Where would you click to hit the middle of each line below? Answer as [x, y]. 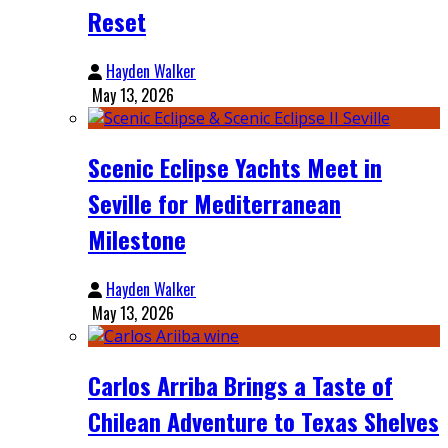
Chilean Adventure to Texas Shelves [263, 421]
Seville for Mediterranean [214, 203]
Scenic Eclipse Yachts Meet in [235, 167]
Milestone [137, 239]
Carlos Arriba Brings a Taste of [240, 385]
